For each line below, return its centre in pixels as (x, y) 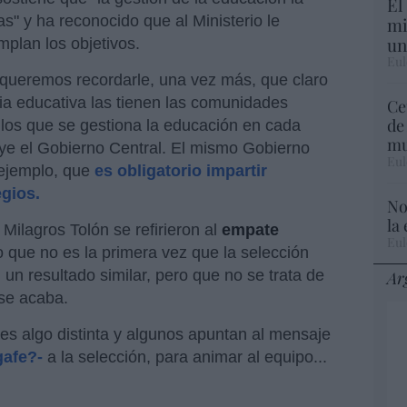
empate (250, 229)
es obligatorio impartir (181, 170)
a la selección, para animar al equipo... (185, 357)
